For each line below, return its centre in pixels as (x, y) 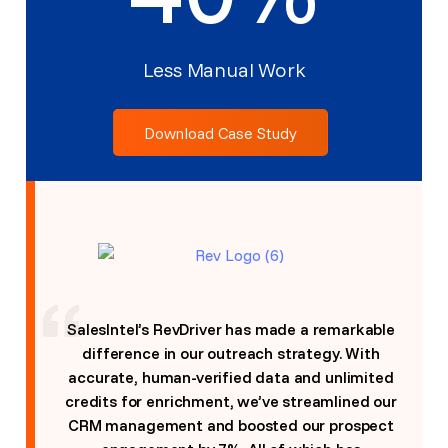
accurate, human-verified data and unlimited (231, 377)
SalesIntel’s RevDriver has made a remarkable (231, 329)
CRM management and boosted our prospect (231, 425)
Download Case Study (220, 133)
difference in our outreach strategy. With (231, 353)
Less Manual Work (224, 69)
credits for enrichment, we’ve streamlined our (231, 401)
